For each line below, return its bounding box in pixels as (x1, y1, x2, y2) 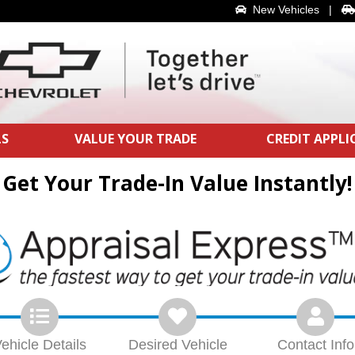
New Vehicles (246, 3, 319, 16)
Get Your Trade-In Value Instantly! (2, 168, 353, 197)
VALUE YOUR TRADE (74, 129, 197, 147)
